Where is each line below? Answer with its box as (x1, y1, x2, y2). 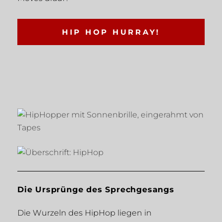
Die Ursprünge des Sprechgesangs (17, 185, 174, 195)
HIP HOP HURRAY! (61, 27, 161, 37)
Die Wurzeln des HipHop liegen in (17, 208, 152, 218)
